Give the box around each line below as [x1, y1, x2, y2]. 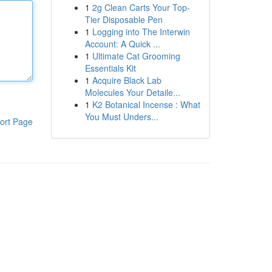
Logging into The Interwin [92, 25, 190, 38]
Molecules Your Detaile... [84, 86, 180, 98]
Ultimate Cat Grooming [92, 50, 180, 62]
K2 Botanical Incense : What [92, 98, 200, 110]
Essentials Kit [84, 62, 136, 74]
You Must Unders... [84, 110, 158, 123]
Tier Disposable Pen [84, 13, 163, 25]
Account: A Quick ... [84, 38, 160, 50]
